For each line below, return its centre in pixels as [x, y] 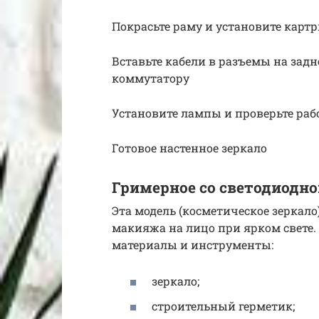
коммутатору [151, 78]
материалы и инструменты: [193, 244]
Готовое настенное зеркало [189, 148]
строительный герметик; [223, 306]
